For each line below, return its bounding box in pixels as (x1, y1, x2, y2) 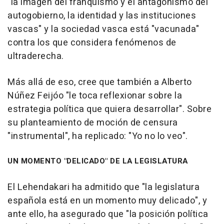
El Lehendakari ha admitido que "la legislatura (7, 180, 199, 194)
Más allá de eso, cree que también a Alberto (7, 75, 192, 89)
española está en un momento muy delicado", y (7, 194, 207, 208)
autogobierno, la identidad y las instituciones (7, 9, 196, 23)
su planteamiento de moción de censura (7, 116, 178, 130)
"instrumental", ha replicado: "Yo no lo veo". (7, 129, 188, 143)
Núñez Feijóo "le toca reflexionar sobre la (7, 89, 182, 103)
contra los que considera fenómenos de (7, 36, 176, 50)
